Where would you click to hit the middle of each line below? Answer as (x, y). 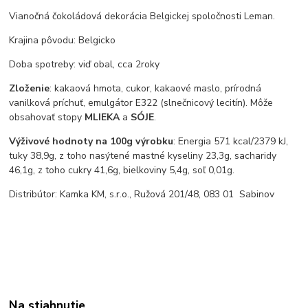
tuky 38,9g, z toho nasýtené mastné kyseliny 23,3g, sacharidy (143, 155)
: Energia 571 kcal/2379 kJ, (231, 141)
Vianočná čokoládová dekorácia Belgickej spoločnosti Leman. (142, 16)
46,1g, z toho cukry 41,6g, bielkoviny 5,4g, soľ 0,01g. (122, 170)
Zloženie (30, 88)
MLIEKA (102, 117)
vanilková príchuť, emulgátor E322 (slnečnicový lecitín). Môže (141, 102)
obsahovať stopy (47, 117)
